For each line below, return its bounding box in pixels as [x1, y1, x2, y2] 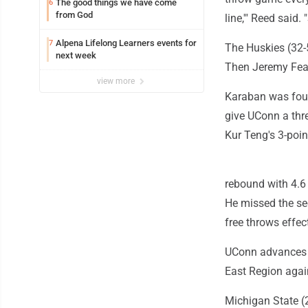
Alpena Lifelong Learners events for [56, 38, 197, 49]
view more [97, 76, 137, 87]
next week [56, 50, 96, 61]
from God [56, 10, 93, 21]
